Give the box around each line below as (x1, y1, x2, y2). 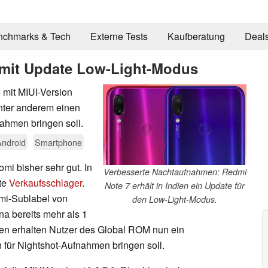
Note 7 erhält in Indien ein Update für (105, 179, 245, 191)
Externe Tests (90, 29, 148, 44)
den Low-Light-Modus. (132, 193, 217, 205)
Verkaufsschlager (9, 175, 82, 190)
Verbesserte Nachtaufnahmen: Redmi (103, 165, 246, 178)
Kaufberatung (167, 29, 225, 44)
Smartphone (35, 135, 82, 148)
